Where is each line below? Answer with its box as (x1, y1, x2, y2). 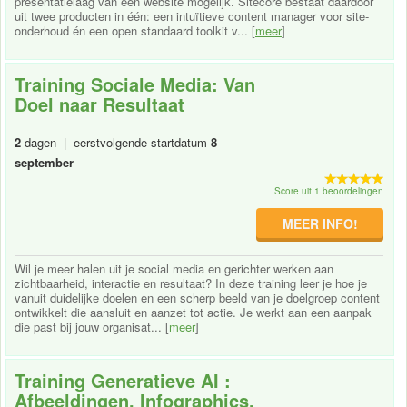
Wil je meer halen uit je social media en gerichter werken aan (15, 259, 333, 277)
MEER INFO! (282, 213, 358, 233)
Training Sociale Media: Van (15, 70, 255, 97)
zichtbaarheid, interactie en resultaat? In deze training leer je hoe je (15, 273, 367, 292)
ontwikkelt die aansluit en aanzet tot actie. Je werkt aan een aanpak (15, 303, 372, 321)
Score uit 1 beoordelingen (274, 184, 384, 197)
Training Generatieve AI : (15, 366, 231, 393)
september (15, 153, 74, 171)
